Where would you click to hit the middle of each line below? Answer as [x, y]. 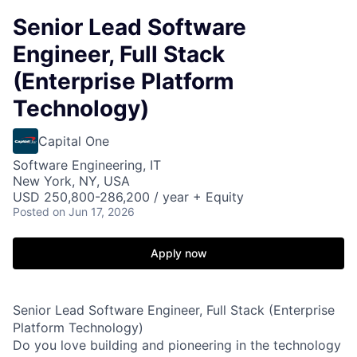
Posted [31, 212]
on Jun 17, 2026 [94, 212]
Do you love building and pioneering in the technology [177, 345]
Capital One [74, 141]
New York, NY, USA [71, 181]
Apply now [178, 253]
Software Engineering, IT [87, 165]
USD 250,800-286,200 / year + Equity [128, 197]
